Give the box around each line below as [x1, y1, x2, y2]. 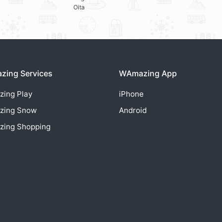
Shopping [16, 122, 51, 132]
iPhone [119, 89, 144, 99]
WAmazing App [119, 68, 177, 79]
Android [119, 106, 147, 115]
